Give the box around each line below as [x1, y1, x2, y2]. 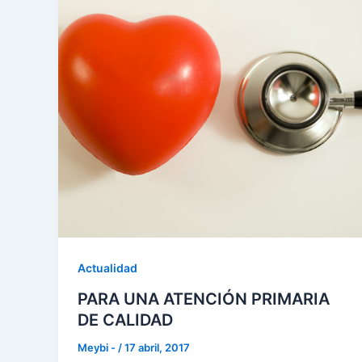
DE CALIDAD [78, 310, 173, 330]
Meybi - [78, 341, 118, 355]
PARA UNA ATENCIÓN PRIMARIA [78, 289, 330, 309]
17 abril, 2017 [124, 341, 190, 355]
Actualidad [78, 260, 137, 275]
